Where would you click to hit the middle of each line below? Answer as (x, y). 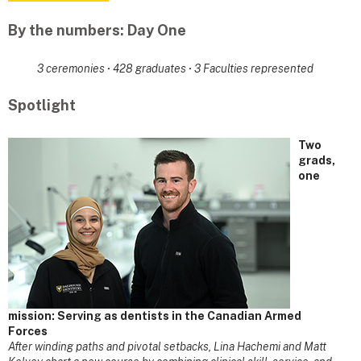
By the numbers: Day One (97, 30)
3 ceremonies (72, 68)
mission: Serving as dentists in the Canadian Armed (155, 316)
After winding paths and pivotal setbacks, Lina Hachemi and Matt (167, 347)
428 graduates (150, 68)
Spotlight (42, 106)
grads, (317, 161)
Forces (28, 332)
